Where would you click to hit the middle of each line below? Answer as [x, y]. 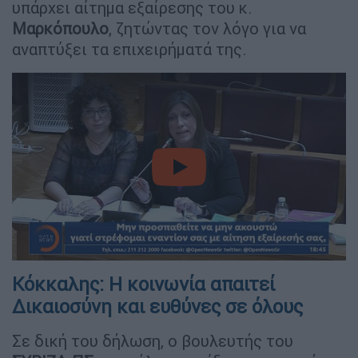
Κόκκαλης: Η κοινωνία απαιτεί [143, 284]
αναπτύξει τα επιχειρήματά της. [129, 50]
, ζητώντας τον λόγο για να [207, 29]
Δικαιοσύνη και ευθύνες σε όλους [157, 307]
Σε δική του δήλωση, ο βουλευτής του [153, 341]
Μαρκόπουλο [60, 29]
